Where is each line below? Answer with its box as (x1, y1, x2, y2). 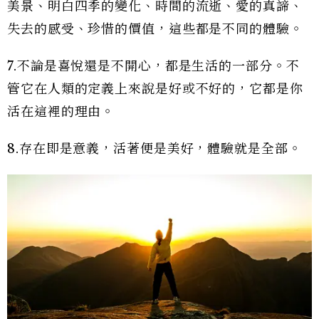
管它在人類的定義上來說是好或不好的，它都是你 (7, 81, 303, 98)
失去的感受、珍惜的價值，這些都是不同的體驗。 (7, 21, 303, 38)
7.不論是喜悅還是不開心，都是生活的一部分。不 (7, 58, 300, 75)
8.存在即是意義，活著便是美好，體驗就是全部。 (7, 141, 302, 157)
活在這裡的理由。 (7, 104, 115, 120)
